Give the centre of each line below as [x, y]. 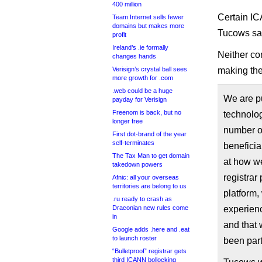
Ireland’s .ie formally [140, 47]
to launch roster [135, 238]
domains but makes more [148, 26]
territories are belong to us [149, 186]
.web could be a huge [142, 91]
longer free [127, 121]
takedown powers [137, 164]
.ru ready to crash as [142, 199]
